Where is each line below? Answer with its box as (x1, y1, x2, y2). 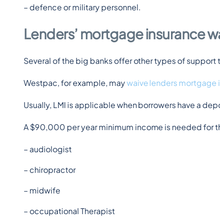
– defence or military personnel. (24, 2, 141, 12)
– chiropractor (24, 165, 76, 175)
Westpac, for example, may (24, 78, 127, 88)
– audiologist (24, 144, 72, 154)
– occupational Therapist (24, 206, 115, 216)
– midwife (24, 185, 60, 195)
